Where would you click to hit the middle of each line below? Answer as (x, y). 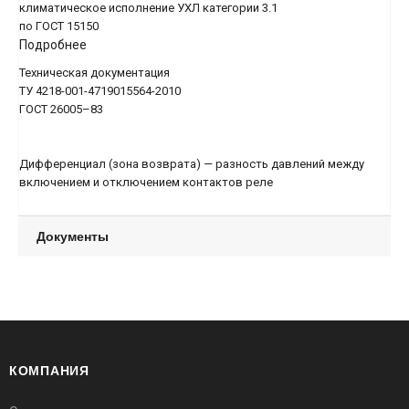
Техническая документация (94, 73)
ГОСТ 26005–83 (61, 109)
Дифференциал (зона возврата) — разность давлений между (192, 164)
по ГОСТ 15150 (59, 26)
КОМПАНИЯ (49, 370)
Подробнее (53, 45)
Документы (73, 236)
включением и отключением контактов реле (146, 182)
